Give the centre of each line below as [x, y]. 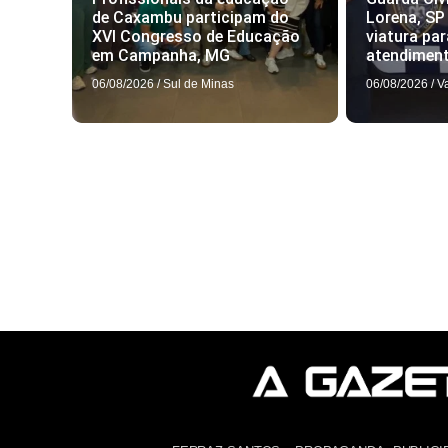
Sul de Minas [198, 84]
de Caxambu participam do [190, 18]
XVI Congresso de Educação [196, 37]
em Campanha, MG [161, 56]
